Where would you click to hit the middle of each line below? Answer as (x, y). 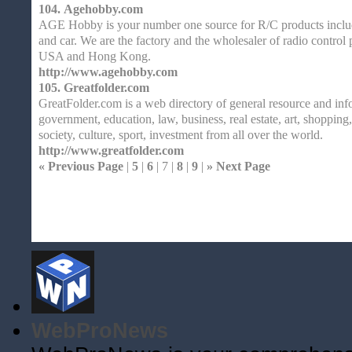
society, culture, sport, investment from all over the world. (181, 135)
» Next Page (238, 166)
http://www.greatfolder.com (111, 150)
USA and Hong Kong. (95, 56)
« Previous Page (81, 166)
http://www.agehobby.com (108, 72)
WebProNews (100, 331)
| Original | (310, 211)
